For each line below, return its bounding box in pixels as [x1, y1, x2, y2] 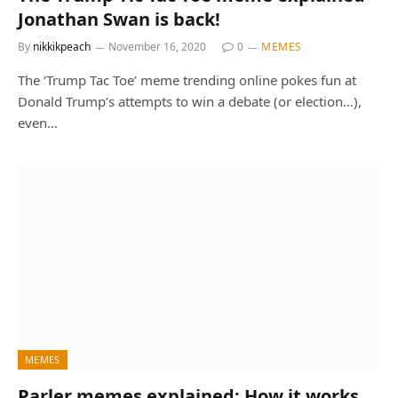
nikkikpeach [33, 39, 91, 54]
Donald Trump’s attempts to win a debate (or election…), [18, 92, 362, 110]
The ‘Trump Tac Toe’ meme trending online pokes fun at [18, 71, 356, 89]
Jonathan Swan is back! [18, 7, 220, 31]
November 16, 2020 [108, 39, 206, 54]
